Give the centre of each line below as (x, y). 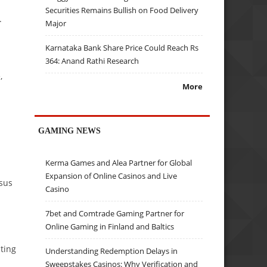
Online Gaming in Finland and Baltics (110, 227)
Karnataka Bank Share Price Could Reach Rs (122, 48)
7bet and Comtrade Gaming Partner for (115, 214)
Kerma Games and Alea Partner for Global (119, 163)
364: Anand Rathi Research (92, 61)
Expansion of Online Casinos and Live (111, 176)
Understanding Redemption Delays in (112, 251)
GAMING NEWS (70, 130)
